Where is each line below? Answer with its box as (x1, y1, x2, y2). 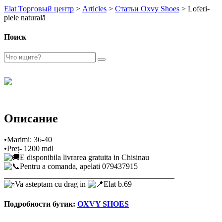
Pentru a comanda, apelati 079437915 (20, 162, 138, 171)
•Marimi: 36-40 (4, 135, 52, 144)
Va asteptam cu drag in (15, 180, 88, 189)
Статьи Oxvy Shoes (115, 4, 179, 13)
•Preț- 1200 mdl (4, 144, 54, 153)
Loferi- (188, 4, 210, 13)
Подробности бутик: (4, 199, 77, 208)
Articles (82, 4, 107, 13)
